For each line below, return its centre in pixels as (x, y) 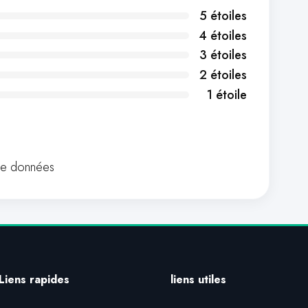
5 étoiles (223, 16)
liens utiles (198, 279)
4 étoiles (223, 35)
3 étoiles (223, 55)
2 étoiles (223, 75)
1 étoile (227, 95)
